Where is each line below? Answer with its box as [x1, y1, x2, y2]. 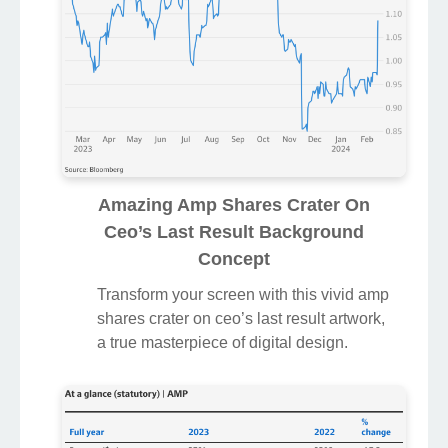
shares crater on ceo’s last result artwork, [97, 309, 385, 327]
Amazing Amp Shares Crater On [98, 194, 370, 215]
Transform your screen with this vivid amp [97, 285, 389, 303]
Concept [198, 248, 270, 269]
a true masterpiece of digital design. [97, 333, 348, 351]
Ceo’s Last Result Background [104, 221, 364, 242]
